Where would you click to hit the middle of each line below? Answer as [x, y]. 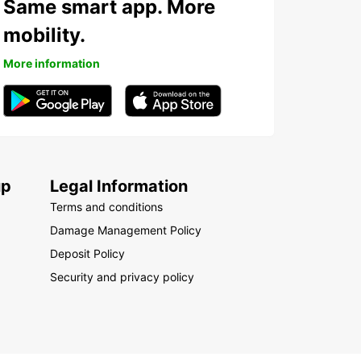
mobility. [44, 35]
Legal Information [119, 186]
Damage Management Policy [126, 230]
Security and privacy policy [122, 277]
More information [52, 63]
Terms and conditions [107, 207]
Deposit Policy [88, 253]
